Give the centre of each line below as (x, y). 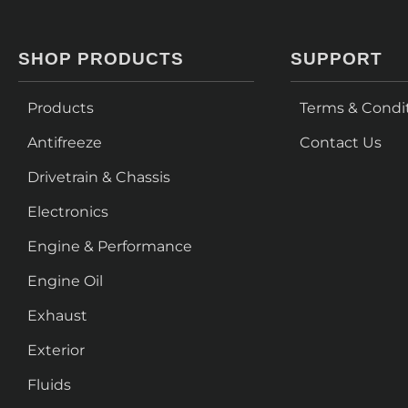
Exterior (56, 351)
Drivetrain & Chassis (99, 178)
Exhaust (57, 316)
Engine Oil (65, 281)
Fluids (49, 385)
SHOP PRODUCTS (101, 59)
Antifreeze (65, 143)
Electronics (68, 212)
